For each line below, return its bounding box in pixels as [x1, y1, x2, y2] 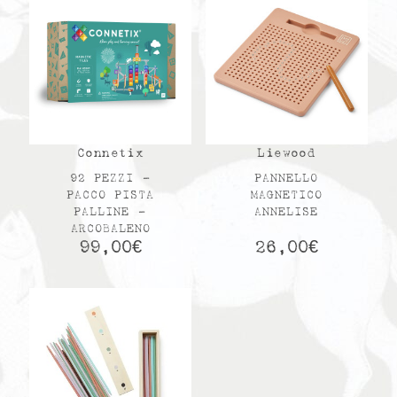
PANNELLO [254, 172, 319, 184]
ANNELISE [254, 206, 319, 218]
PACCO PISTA [66, 189, 155, 201]
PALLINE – [74, 206, 148, 218]
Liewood [257, 146, 316, 160]
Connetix [77, 146, 144, 160]
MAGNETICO [250, 189, 323, 201]
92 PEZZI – [69, 172, 152, 184]
